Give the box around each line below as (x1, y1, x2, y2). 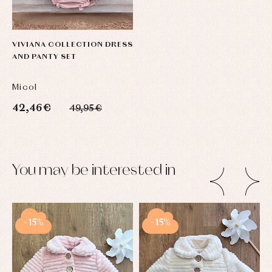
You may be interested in (12, 163, 175, 179)
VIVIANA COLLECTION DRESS (12, 41, 133, 49)
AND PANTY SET (12, 53, 76, 61)
